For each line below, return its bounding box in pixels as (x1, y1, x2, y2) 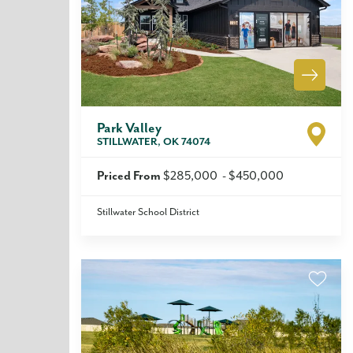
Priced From (97, 169, 163, 184)
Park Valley (97, 121, 162, 136)
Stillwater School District (97, 206, 199, 218)
